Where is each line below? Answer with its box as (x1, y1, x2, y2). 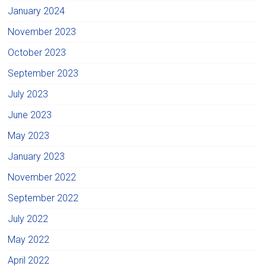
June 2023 (8, 109, 52, 121)
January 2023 (8, 150, 65, 162)
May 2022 (8, 233, 50, 245)
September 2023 (8, 67, 79, 79)
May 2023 (8, 129, 50, 141)
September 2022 (8, 192, 79, 204)
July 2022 (8, 213, 49, 224)
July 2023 (8, 88, 49, 100)
